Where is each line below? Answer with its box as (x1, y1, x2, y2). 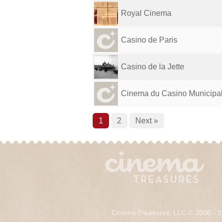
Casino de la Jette (121, 62, 184, 71)
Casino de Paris (121, 36, 177, 44)
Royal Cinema (121, 9, 171, 17)
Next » (135, 116, 158, 125)
